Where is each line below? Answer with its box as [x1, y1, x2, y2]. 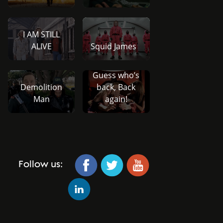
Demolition [20, 81, 63, 93]
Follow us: [18, 158, 63, 171]
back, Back [97, 81, 136, 93]
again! [105, 93, 127, 105]
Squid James [91, 40, 137, 52]
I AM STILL [23, 28, 60, 40]
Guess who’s [93, 69, 140, 81]
